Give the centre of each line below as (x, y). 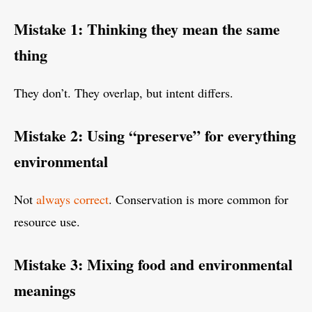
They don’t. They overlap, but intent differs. (124, 92)
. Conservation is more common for (198, 199)
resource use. (47, 221)
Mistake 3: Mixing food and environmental (153, 264)
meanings (45, 290)
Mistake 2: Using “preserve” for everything (155, 135)
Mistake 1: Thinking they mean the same (147, 29)
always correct (72, 199)
